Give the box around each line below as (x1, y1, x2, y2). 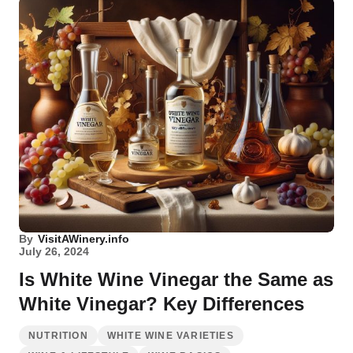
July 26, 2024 (19, 245, 89, 258)
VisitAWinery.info (38, 232, 129, 245)
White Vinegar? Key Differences (19, 293, 304, 314)
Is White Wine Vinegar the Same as (19, 269, 333, 290)
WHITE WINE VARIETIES (106, 330, 234, 341)
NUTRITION (28, 330, 88, 341)
